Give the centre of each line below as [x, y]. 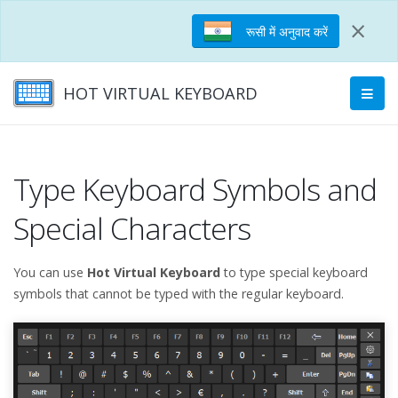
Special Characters [132, 228]
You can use [50, 272]
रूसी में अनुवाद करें [287, 31]
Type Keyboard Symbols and [195, 189]
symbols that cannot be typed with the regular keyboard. [179, 294]
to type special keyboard [294, 272]
